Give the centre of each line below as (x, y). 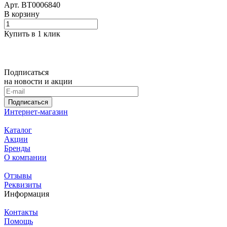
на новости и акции (38, 82)
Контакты (21, 212)
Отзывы (18, 176)
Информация (27, 194)
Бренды (17, 148)
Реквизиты (23, 185)
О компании (25, 158)
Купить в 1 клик (32, 34)
